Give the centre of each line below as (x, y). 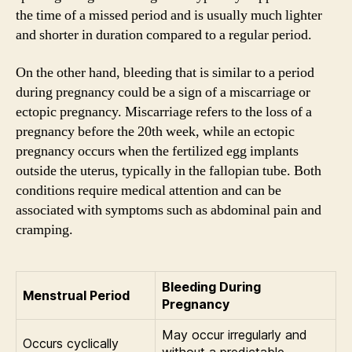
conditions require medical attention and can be (148, 190)
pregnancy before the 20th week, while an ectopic (155, 131)
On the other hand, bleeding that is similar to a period (165, 72)
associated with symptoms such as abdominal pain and (169, 210)
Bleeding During (211, 286)
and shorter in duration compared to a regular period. (164, 35)
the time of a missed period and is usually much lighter (169, 15)
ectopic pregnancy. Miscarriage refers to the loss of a (164, 112)
